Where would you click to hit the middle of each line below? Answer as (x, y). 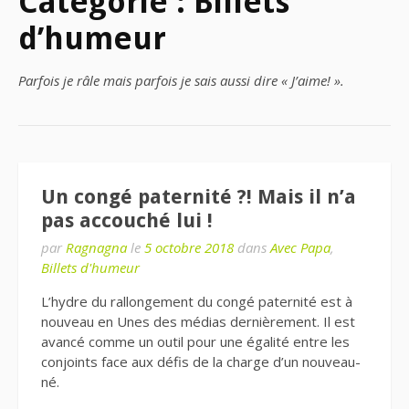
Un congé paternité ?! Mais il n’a (199, 196)
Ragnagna (96, 247)
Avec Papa (300, 247)
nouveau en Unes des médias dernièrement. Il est (198, 321)
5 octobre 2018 (189, 247)
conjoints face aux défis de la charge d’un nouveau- (201, 361)
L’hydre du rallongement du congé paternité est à (197, 301)
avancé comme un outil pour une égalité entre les (195, 341)
